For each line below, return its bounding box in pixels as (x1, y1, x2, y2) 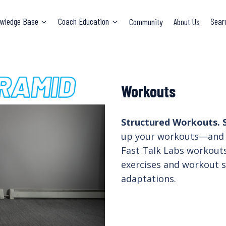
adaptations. (121, 173, 176, 185)
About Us (174, 16, 200, 27)
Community (129, 16, 163, 27)
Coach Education (58, 16, 109, 27)
